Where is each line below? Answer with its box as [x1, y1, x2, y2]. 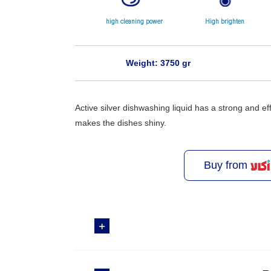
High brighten [205, 16, 245, 27]
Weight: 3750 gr [125, 58, 191, 68]
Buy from [204, 159, 251, 172]
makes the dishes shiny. [75, 118, 167, 128]
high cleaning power [105, 16, 163, 27]
